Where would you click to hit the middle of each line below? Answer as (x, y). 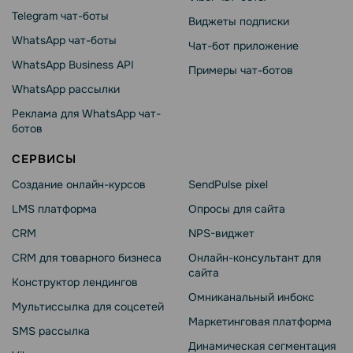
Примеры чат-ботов (241, 71)
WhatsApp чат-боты (64, 41)
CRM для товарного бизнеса (87, 258)
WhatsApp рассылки (66, 89)
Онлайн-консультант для (255, 258)
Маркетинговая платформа (260, 322)
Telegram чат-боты (60, 16)
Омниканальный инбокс (251, 297)
